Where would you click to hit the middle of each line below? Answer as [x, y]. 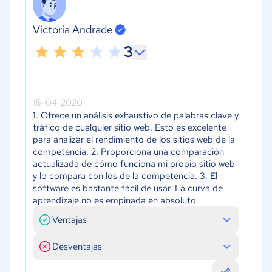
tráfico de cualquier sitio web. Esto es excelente [130, 128]
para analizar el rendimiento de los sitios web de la [134, 140]
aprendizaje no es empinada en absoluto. [116, 201]
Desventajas [77, 247]
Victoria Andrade [73, 30]
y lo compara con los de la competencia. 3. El [125, 176]
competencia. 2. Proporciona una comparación [128, 152]
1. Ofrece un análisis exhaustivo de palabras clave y [136, 116]
